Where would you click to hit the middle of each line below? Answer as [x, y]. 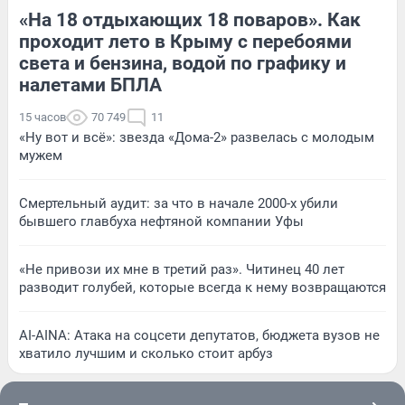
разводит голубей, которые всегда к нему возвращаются [202, 288]
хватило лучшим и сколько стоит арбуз [146, 354]
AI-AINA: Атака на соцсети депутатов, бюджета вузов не [199, 336]
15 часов [42, 118]
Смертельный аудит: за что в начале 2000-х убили [179, 204]
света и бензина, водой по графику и [183, 64]
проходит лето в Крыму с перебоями [185, 42]
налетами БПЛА [90, 85]
